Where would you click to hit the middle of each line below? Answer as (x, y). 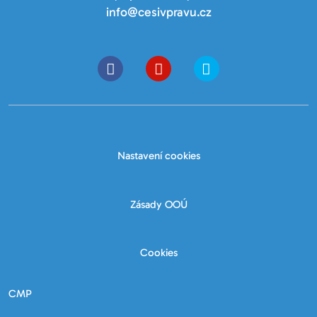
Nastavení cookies (158, 156)
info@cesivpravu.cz (158, 12)
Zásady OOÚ (158, 204)
